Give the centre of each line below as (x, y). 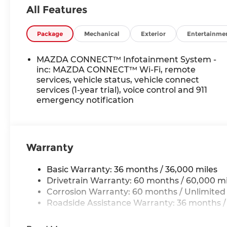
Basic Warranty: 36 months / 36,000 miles (132, 170)
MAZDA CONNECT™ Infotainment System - (127, 59)
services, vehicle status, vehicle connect (118, 80)
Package (50, 34)
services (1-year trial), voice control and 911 (122, 90)
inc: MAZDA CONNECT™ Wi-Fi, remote (116, 69)
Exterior (154, 34)
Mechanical (102, 34)
